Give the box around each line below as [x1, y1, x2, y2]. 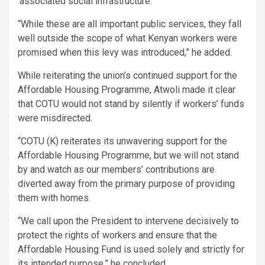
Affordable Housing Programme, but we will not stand [18, 150, 239, 161]
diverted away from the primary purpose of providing [18, 178, 235, 190]
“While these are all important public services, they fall [18, 18, 241, 30]
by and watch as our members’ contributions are [18, 164, 215, 176]
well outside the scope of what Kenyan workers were [18, 33, 237, 44]
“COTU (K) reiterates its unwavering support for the [18, 135, 227, 147]
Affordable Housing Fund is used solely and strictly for [18, 244, 244, 256]
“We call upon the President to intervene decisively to [18, 215, 239, 227]
